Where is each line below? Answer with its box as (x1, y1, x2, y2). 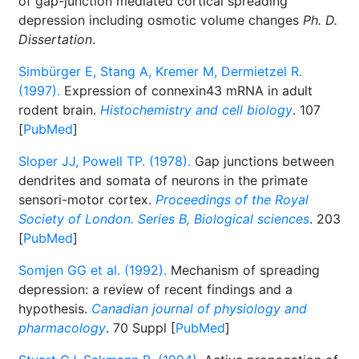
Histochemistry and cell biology (100, 102, 292, 118)
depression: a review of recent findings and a (18, 281, 292, 297)
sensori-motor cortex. (18, 192, 155, 208)
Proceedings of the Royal (155, 192, 309, 208)
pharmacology (18, 320, 106, 336)
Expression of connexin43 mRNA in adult (60, 83, 313, 99)
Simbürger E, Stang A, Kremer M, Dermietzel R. (18, 63, 302, 79)
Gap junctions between (191, 153, 334, 169)
